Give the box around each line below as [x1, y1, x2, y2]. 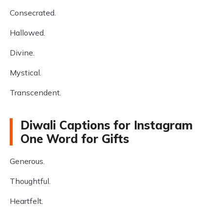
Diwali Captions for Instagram [20, 118, 193, 132]
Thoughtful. [10, 176, 51, 186]
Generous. [10, 156, 45, 166]
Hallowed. [10, 28, 45, 37]
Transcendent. [10, 88, 61, 97]
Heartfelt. [10, 196, 43, 206]
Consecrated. [10, 8, 56, 18]
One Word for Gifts [20, 131, 129, 146]
